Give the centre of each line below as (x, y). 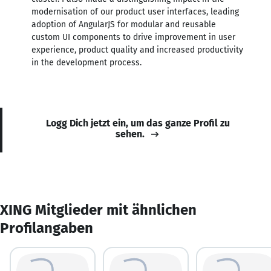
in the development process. (87, 62)
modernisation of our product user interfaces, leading (135, 11)
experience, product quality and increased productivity (137, 50)
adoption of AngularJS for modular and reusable (124, 24)
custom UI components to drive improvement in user (133, 37)
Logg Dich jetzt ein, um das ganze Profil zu (138, 123)
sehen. (130, 134)
